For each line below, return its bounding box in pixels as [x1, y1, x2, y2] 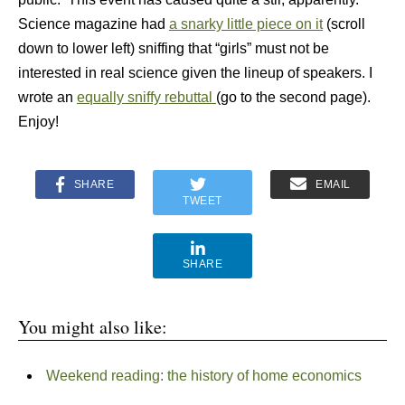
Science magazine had [18, 16, 169, 32]
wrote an [18, 89, 77, 105]
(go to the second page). [216, 89, 374, 105]
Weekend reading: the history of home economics [45, 368, 362, 383]
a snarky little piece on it [169, 16, 323, 32]
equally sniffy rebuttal [77, 89, 216, 105]
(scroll [323, 16, 365, 32]
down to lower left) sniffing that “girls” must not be [18, 41, 329, 56]
